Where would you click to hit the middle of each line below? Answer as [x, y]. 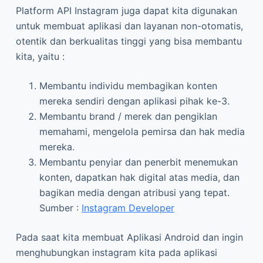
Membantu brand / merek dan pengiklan [128, 116]
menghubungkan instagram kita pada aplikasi [116, 252]
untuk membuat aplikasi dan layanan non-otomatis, [129, 26]
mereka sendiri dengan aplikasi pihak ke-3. [134, 101]
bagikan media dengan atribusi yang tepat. [134, 192]
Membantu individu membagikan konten [128, 85]
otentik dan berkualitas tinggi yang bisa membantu [129, 41]
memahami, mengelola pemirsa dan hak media [142, 131]
